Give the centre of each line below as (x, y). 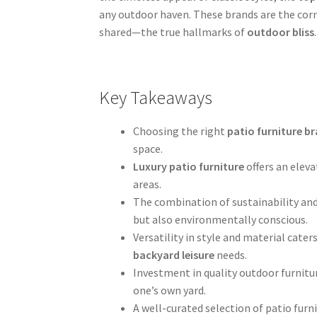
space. (148, 148)
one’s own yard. (170, 290)
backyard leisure (174, 254)
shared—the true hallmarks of (173, 32)
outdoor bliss (281, 32)
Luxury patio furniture (189, 166)
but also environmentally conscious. (221, 219)
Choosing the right (180, 131)
